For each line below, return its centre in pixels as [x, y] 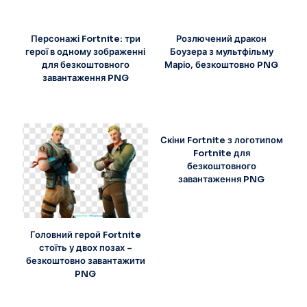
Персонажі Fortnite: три [85, 39]
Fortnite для [221, 153]
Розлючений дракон [222, 39]
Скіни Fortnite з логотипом [221, 140]
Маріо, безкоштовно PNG [222, 65]
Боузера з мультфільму [221, 52]
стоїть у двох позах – [85, 247]
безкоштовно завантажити [85, 260]
